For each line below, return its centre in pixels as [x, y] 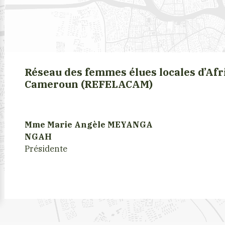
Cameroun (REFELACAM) [89, 84]
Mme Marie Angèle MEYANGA [89, 125]
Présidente [46, 149]
